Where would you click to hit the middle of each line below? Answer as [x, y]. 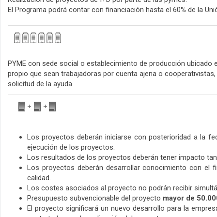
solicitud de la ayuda [40, 84]
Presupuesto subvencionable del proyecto [95, 198]
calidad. [39, 178]
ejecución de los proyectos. [71, 147]
